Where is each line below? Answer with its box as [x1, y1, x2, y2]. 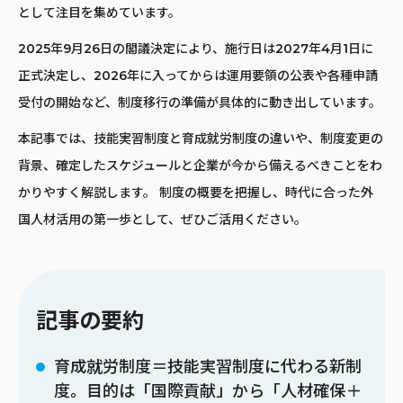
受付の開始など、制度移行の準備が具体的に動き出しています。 [18, 94, 381, 111]
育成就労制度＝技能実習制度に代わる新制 [54, 356, 362, 377]
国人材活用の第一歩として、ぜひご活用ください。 [18, 210, 307, 228]
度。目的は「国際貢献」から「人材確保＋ [54, 381, 362, 401]
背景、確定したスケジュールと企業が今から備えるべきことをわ [18, 157, 382, 174]
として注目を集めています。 [18, 4, 181, 21]
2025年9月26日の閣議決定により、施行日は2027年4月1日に [18, 40, 373, 57]
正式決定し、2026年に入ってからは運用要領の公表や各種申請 [18, 67, 378, 84]
